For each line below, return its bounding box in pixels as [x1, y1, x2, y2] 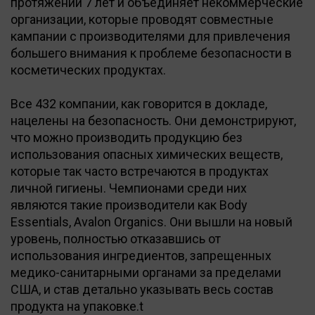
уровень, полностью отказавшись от [11, 231, 221, 246]
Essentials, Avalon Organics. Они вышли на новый [11, 214, 292, 229]
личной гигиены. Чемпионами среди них [11, 180, 247, 195]
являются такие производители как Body [11, 197, 247, 212]
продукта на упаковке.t [11, 298, 143, 314]
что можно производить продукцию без [11, 129, 243, 145]
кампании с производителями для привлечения [11, 28, 290, 44]
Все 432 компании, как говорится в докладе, [11, 96, 267, 111]
